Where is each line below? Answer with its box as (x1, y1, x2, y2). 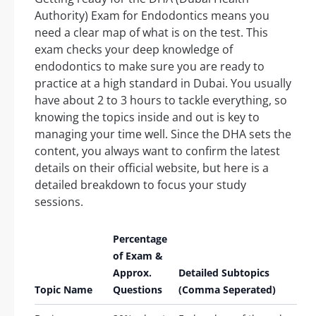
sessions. (35, 193, 83, 209)
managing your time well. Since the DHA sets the (35, 126, 291, 142)
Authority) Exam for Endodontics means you (35, 7, 269, 23)
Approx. (113, 265, 152, 279)
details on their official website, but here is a (35, 159, 269, 176)
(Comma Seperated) (178, 282, 276, 296)
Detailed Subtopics (178, 265, 269, 279)
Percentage (113, 231, 167, 245)
